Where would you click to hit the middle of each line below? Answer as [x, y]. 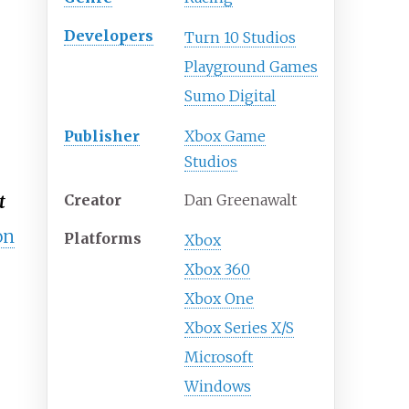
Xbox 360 [218, 270]
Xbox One [220, 299]
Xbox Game [225, 136]
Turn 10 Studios [241, 38]
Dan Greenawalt [241, 200]
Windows [218, 387]
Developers [109, 36]
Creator [93, 200]
